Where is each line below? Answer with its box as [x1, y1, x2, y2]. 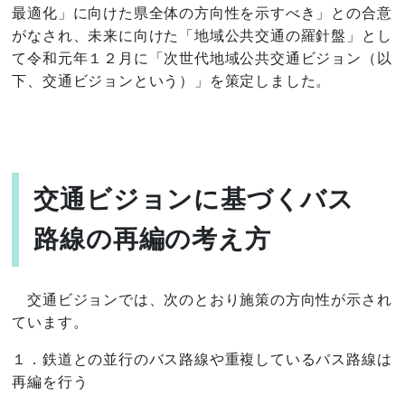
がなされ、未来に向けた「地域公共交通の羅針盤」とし [12, 28, 392, 43]
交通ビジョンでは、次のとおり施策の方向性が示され [12, 292, 392, 307]
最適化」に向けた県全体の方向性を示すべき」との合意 [12, 5, 392, 21]
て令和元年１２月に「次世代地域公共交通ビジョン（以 [12, 51, 392, 66]
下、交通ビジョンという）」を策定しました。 [12, 73, 332, 89]
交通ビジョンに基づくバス [33, 185, 355, 213]
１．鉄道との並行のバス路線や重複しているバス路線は [12, 352, 392, 367]
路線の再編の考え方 [33, 225, 271, 253]
